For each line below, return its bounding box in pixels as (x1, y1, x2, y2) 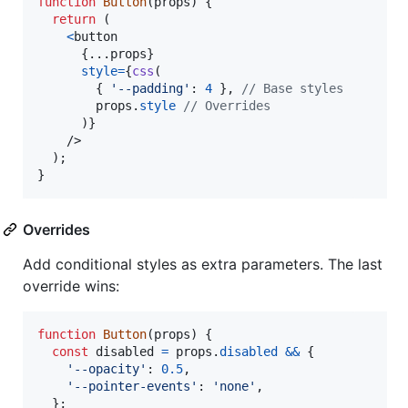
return (52, 11, 96, 26)
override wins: (23, 276, 119, 295)
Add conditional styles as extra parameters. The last (23, 254, 382, 273)
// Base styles (241, 80, 343, 96)
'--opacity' (66, 361, 147, 376)
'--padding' (110, 80, 190, 96)
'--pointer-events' (66, 378, 198, 393)
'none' (212, 378, 256, 393)
